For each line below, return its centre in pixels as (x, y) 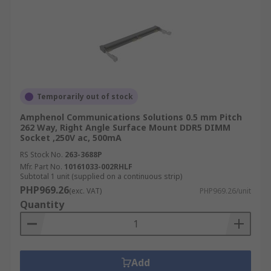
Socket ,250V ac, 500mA (71, 138)
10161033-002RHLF (98, 167)
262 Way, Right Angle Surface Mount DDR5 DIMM (125, 127)
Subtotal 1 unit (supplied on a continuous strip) (101, 176)
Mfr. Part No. (41, 167)
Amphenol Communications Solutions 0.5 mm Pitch (131, 117)
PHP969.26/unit (225, 191)
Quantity (42, 204)
